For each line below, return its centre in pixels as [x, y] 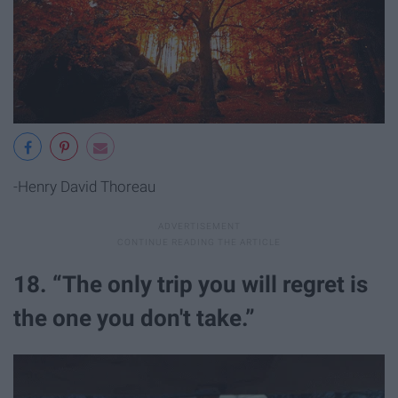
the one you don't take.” [134, 318]
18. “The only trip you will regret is [191, 285]
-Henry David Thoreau [84, 187]
